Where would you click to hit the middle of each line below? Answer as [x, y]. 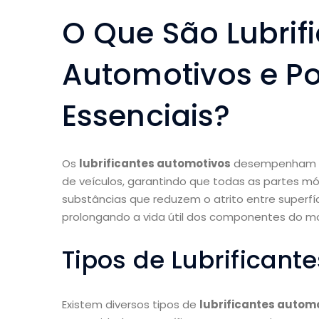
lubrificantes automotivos [155, 164]
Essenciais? [146, 116]
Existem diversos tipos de [131, 305]
